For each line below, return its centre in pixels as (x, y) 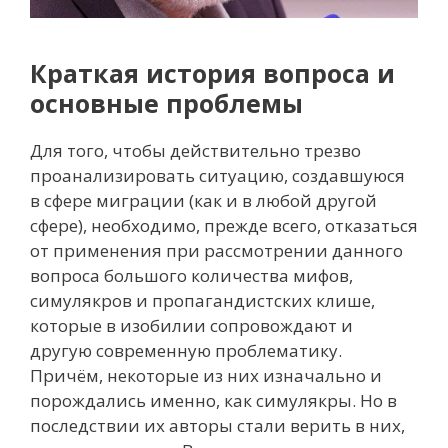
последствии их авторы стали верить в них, (217, 426)
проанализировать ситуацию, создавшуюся (217, 176)
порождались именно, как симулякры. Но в (213, 401)
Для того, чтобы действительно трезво (195, 151)
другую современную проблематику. (186, 351)
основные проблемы (166, 103)
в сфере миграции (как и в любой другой (203, 201)
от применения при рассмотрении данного (216, 251)
